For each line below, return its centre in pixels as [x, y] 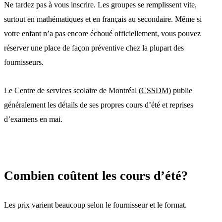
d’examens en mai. [33, 119]
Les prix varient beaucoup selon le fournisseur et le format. [95, 205]
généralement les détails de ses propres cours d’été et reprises [99, 105]
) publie [180, 90]
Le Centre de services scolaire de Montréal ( [73, 90]
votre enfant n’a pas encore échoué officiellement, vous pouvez [102, 33]
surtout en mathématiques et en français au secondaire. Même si [103, 19]
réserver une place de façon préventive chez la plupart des [94, 48]
